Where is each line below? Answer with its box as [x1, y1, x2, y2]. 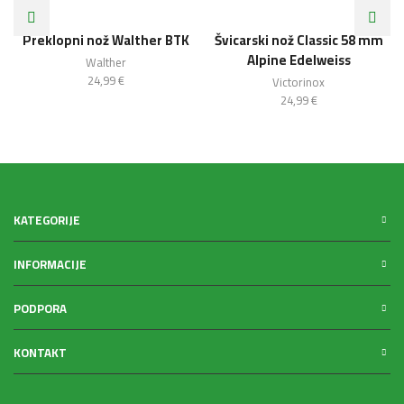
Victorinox [272, 70, 325, 93]
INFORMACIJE [14, 252, 87, 275]
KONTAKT [14, 341, 67, 363]
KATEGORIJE [14, 208, 80, 231]
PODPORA [14, 297, 67, 319]
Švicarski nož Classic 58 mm [214, 27, 383, 52]
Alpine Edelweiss [246, 47, 351, 72]
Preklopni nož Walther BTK [22, 27, 189, 52]
